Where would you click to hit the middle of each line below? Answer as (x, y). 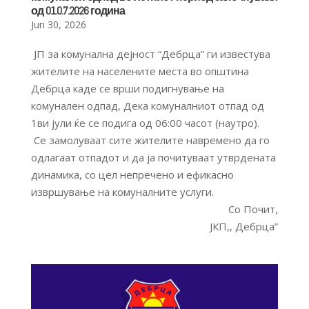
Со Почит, (253, 209)
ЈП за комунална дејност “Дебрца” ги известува (150, 54)
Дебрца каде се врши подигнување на (129, 89)
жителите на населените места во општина (140, 71)
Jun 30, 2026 (58, 25)
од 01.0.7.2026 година (78, 11)
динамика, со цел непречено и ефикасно (132, 175)
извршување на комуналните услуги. (122, 192)
